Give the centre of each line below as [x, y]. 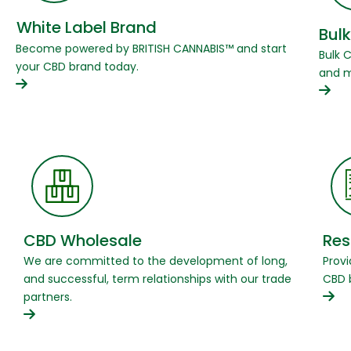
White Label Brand [87, 27]
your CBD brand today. [77, 66]
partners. [48, 297]
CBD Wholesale [83, 240]
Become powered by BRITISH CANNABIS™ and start [151, 48]
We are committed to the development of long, [156, 261]
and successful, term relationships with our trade [157, 279]
